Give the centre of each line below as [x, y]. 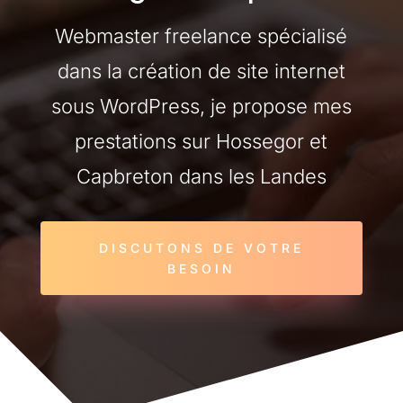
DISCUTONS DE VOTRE [201, 248]
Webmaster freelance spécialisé [201, 36]
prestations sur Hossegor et [201, 141]
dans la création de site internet [201, 71]
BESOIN [201, 269]
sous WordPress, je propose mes [201, 106]
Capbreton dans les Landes [201, 176]
